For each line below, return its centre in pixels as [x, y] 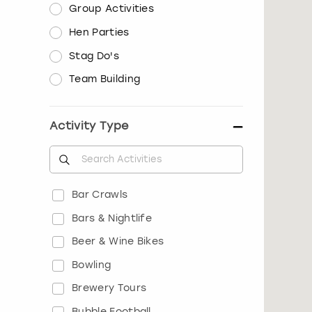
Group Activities [112, 9]
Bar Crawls [100, 194]
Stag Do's [94, 56]
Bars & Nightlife [112, 218]
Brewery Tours [109, 288]
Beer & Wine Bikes [118, 242]
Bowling [92, 265]
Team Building [105, 79]
